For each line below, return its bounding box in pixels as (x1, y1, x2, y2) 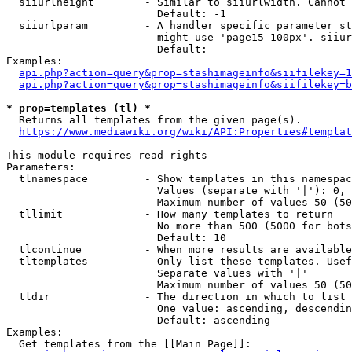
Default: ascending (6, 314, 270, 326)
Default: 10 (6, 232, 226, 244)
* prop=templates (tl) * (6, 102, 151, 114)
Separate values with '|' (6, 267, 308, 279)
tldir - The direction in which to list (6, 291, 346, 302)
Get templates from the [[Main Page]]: (6, 338, 251, 350)
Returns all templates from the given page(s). (6, 114, 302, 126)
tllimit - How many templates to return (6, 208, 333, 220)
